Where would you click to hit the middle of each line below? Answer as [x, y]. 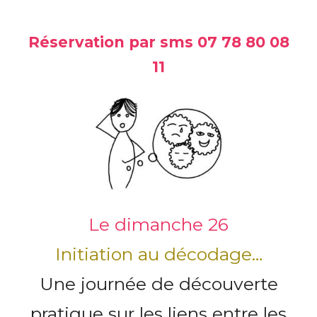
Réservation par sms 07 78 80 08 [158, 42]
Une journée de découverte [158, 283]
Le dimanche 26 [158, 224]
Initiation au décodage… [158, 254]
